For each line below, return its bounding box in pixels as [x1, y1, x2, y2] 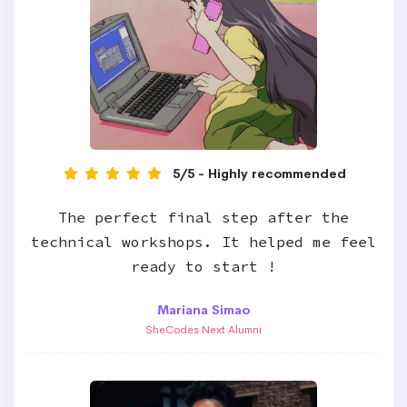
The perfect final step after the [58, 208, 349, 226]
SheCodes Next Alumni [145, 323, 262, 337]
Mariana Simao [157, 302, 250, 318]
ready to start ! [131, 257, 276, 275]
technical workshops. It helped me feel [31, 233, 376, 251]
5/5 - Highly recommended [173, 165, 346, 182]
